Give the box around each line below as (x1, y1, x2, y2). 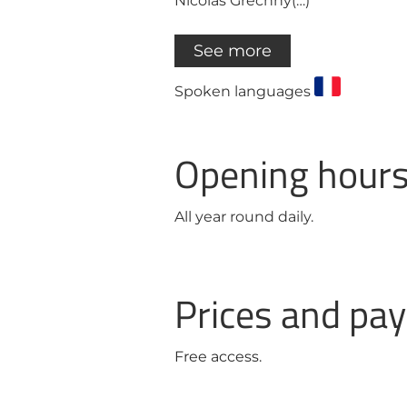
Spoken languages (174, 83, 314, 100)
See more (194, 41, 272, 61)
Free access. (174, 348, 262, 365)
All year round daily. (174, 208, 313, 225)
